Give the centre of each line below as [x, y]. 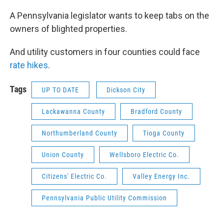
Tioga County [164, 133]
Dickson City [126, 90]
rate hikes [29, 65]
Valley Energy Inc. [161, 176]
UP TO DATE [60, 90]
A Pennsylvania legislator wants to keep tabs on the [110, 15]
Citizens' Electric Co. [74, 176]
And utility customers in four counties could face [105, 52]
